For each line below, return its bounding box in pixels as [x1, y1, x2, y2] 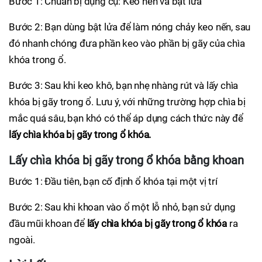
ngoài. [9, 234, 35, 246]
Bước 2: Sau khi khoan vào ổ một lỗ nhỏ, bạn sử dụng [9, 201, 236, 213]
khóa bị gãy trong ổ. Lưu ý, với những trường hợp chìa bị [9, 96, 246, 108]
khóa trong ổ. [9, 54, 66, 65]
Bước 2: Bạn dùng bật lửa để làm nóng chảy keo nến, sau [9, 21, 251, 33]
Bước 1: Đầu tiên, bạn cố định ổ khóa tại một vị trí [9, 175, 218, 187]
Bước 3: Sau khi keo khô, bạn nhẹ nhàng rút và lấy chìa [9, 80, 239, 91]
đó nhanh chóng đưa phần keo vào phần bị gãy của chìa [9, 37, 245, 49]
